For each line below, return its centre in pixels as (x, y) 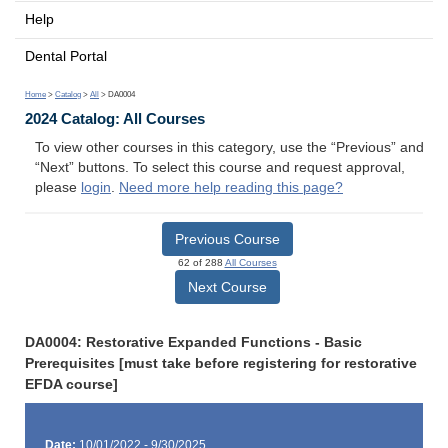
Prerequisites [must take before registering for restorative (221, 363)
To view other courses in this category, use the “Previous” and (229, 148)
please (58, 188)
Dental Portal (66, 56)
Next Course (227, 286)
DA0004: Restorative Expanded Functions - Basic (193, 342)
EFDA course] (71, 384)
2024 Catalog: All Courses (115, 119)
